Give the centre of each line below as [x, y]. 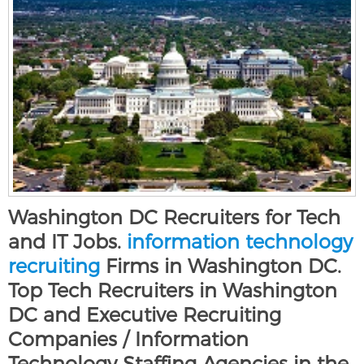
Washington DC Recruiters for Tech [174, 217]
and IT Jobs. [67, 241]
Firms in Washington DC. [221, 266]
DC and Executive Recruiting [145, 314]
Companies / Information [128, 339]
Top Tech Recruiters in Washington [173, 290]
